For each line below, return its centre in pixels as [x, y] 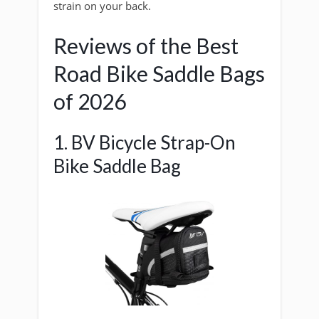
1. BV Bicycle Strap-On [145, 142]
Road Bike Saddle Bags [159, 73]
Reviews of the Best [146, 45]
